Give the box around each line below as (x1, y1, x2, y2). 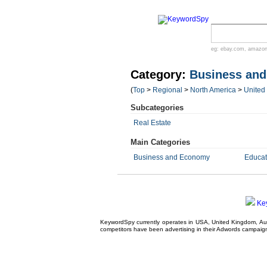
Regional (153, 86, 182, 94)
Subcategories (131, 103, 184, 112)
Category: (131, 68, 190, 81)
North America (190, 86, 236, 94)
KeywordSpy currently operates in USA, (100, 219, 212, 225)
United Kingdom (211, 219, 256, 225)
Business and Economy (133, 153, 210, 162)
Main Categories (131, 138, 190, 147)
